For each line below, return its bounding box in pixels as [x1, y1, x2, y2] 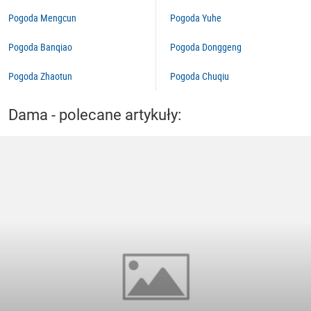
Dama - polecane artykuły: [8, 106, 181, 124]
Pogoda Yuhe [170, 11, 221, 24]
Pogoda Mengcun [8, 11, 76, 24]
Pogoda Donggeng [170, 40, 242, 53]
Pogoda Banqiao [8, 40, 72, 53]
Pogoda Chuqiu [170, 69, 229, 83]
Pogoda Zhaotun [8, 69, 72, 83]
